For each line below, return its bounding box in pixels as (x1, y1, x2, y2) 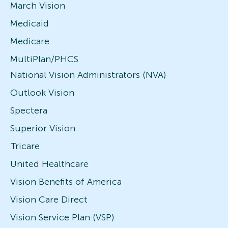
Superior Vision (10, 122, 75, 134)
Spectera (10, 104, 47, 116)
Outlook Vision (10, 87, 74, 98)
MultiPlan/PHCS (10, 53, 78, 65)
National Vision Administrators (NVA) (10, 69, 166, 80)
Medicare (10, 35, 49, 47)
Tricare (10, 140, 40, 152)
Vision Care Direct (10, 193, 88, 205)
